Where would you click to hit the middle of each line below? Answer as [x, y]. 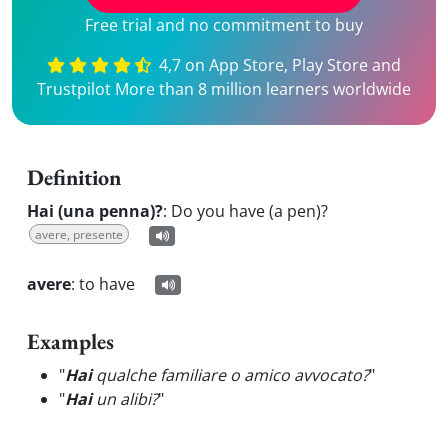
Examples [70, 341]
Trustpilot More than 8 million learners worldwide [224, 89]
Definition [74, 177]
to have [107, 284]
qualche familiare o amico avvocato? [230, 375]
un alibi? [125, 399]
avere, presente [79, 234]
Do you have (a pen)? [249, 211]
